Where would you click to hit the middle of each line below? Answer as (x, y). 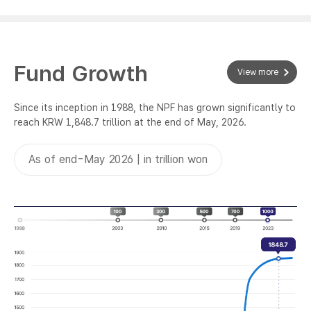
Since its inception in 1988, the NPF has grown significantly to (155, 108)
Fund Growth (81, 74)
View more (258, 72)
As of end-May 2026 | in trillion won (118, 159)
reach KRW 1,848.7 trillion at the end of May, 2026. (130, 122)
